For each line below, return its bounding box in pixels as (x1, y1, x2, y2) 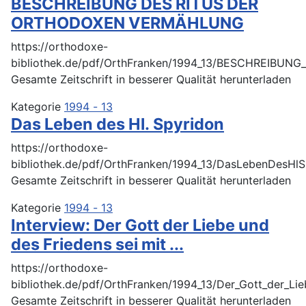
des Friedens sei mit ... (11, 234, 184, 254)
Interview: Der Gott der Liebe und (11, 214, 269, 235)
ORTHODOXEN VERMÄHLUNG (11, 12, 244, 33)
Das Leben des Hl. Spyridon (11, 113, 224, 134)
